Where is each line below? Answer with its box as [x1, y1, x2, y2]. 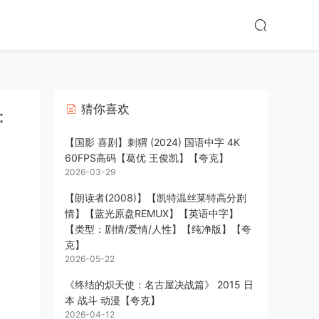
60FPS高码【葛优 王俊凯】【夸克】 [65, 152, 229, 164]
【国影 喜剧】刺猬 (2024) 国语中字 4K [65, 136, 240, 148]
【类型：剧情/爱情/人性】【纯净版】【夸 [65, 223, 251, 235]
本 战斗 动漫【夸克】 [65, 294, 160, 306]
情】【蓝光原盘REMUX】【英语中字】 [65, 207, 239, 219]
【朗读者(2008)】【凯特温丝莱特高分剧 [65, 192, 246, 204]
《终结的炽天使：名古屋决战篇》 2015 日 [65, 278, 253, 291]
